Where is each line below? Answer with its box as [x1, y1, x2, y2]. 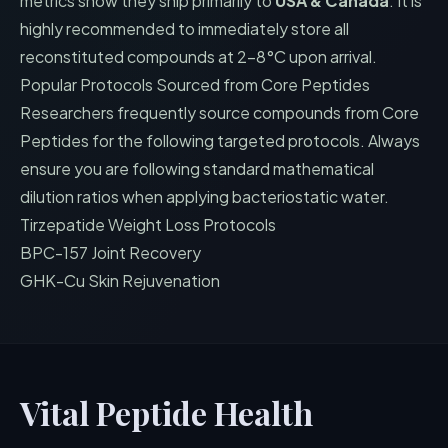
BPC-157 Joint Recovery [20, 242, 201, 263]
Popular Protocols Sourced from [20, 74, 261, 95]
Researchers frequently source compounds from [20, 102, 382, 123]
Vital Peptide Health [20, 391, 313, 434]
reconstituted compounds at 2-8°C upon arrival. [20, 46, 377, 67]
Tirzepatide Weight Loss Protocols [20, 214, 276, 235]
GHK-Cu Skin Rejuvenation [20, 270, 220, 291]
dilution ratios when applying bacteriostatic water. [20, 186, 389, 207]
